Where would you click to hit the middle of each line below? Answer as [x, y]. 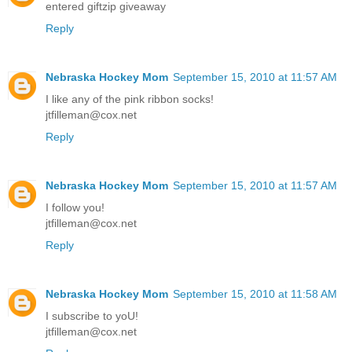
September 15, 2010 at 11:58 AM [255, 293]
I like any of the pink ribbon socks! [130, 99]
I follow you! [75, 207]
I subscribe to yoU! [92, 315]
